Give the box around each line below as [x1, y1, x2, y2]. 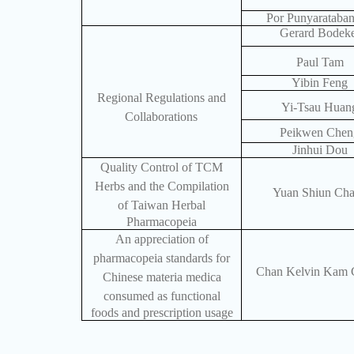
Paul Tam [296, 55, 344, 69]
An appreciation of [115, 232, 209, 247]
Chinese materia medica [102, 270, 221, 284]
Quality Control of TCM [100, 160, 224, 175]
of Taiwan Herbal [118, 198, 206, 213]
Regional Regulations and [96, 91, 226, 105]
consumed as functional [103, 289, 220, 303]
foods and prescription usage [90, 306, 233, 320]
